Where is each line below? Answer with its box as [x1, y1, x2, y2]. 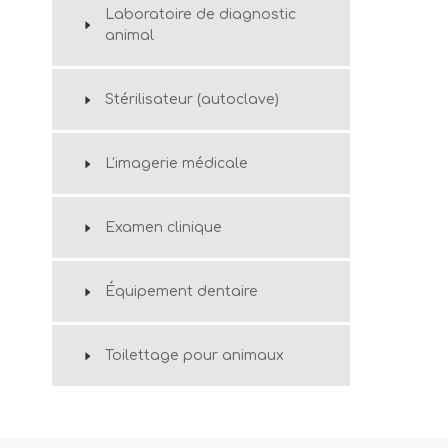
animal [105, 28, 154, 43]
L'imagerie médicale [105, 156, 248, 171]
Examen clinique [105, 220, 222, 235]
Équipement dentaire [105, 284, 258, 299]
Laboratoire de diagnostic [105, 7, 296, 22]
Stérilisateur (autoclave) [105, 92, 279, 107]
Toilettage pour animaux [105, 348, 284, 363]
